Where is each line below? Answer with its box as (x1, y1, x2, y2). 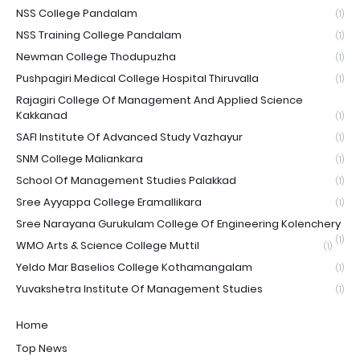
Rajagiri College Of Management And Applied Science (16, 92, 303, 108)
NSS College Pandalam (16, 6, 137, 21)
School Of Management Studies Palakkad (16, 173, 236, 188)
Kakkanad (16, 108, 67, 123)
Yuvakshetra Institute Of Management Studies (16, 281, 263, 297)
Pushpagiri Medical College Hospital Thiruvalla (16, 71, 259, 86)
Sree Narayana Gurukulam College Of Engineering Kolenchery (16, 216, 341, 231)
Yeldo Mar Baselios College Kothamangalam (16, 260, 252, 275)
